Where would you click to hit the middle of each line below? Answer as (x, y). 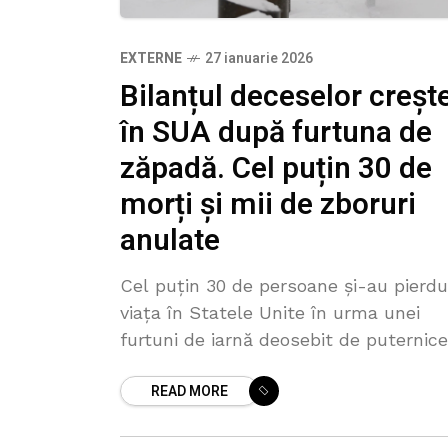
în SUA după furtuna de (276, 133)
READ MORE (189, 392)
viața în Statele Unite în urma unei (270, 313)
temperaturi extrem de (219, 394)
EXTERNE (151, 59)
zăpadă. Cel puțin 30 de (276, 169)
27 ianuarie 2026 (259, 59)
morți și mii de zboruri (268, 205)
